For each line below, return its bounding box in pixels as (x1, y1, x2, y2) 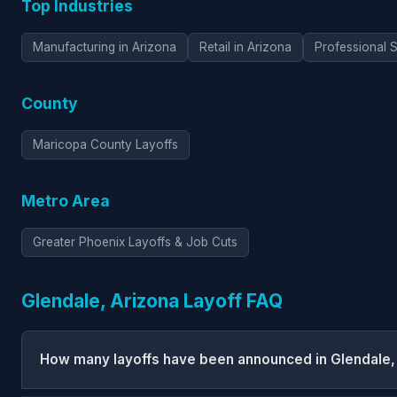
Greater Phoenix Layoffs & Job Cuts (33, 234, 237, 249)
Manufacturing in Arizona (33, 39, 176, 54)
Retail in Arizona (199, 39, 292, 54)
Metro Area (21, 191, 110, 210)
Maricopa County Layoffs (33, 136, 178, 152)
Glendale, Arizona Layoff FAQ (21, 289, 283, 312)
